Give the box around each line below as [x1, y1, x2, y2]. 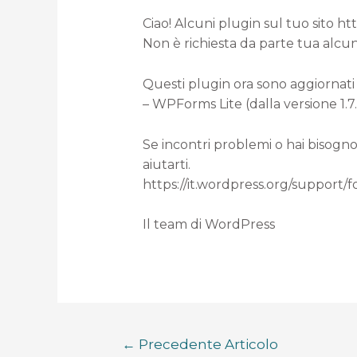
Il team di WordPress [142, 217, 275, 233]
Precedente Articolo [135, 335, 278, 352]
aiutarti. [142, 156, 190, 172]
